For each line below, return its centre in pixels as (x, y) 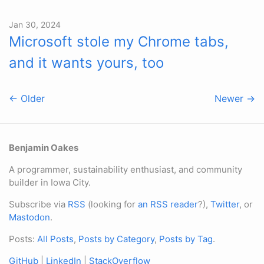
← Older (27, 98)
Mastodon (29, 217)
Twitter (225, 204)
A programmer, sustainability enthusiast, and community (126, 169)
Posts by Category (116, 239)
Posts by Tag (186, 239)
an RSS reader (168, 204)
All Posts (55, 239)
